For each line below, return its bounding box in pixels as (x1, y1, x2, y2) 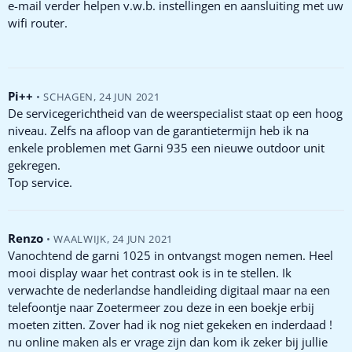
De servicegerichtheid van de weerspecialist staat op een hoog (8, 104, 343, 121)
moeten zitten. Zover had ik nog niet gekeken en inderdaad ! (8, 316, 332, 332)
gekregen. (8, 156, 60, 173)
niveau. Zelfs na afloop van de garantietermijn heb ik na (8, 122, 309, 138)
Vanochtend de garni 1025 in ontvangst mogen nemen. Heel (8, 247, 333, 263)
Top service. (8, 174, 72, 190)
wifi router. (8, 14, 71, 31)
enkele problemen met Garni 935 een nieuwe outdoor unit (8, 139, 324, 156)
